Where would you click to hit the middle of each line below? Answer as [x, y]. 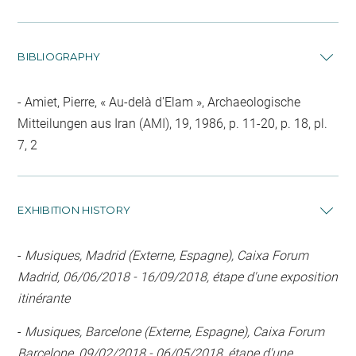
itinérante [44, 299]
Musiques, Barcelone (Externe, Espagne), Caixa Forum [175, 331]
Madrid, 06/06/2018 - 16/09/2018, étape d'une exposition [178, 277]
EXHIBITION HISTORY [74, 210]
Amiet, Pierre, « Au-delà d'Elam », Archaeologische [161, 103]
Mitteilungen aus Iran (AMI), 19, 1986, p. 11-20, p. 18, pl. [173, 124]
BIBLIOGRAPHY [59, 57]
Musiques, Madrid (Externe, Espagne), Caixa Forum [167, 256]
